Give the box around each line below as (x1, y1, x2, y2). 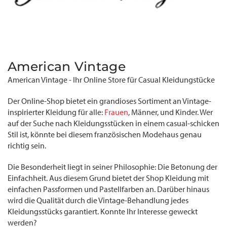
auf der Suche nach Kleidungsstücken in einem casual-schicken (8, 119, 219, 128)
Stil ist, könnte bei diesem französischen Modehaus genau (8, 130, 202, 139)
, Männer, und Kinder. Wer (128, 107, 213, 117)
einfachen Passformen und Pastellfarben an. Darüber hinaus (8, 184, 209, 194)
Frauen (104, 107, 128, 117)
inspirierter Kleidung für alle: (8, 107, 104, 117)
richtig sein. (8, 141, 48, 150)
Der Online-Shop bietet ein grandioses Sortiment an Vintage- (8, 96, 211, 106)
